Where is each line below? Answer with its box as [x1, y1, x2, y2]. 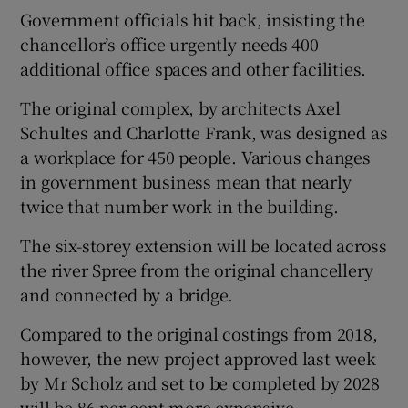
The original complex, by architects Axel [20, 95, 341, 119]
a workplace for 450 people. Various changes [20, 144, 371, 168]
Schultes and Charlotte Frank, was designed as [20, 119, 388, 144]
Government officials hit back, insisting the [20, 6, 365, 31]
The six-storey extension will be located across [20, 232, 388, 257]
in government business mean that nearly [20, 168, 352, 193]
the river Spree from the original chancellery [20, 257, 373, 281]
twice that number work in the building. [20, 193, 339, 218]
